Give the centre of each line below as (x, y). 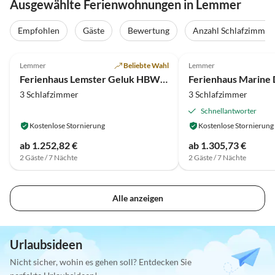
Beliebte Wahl (146, 65)
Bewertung (149, 31)
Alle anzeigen (137, 198)
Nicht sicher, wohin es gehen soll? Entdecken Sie (101, 262)
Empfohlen (39, 31)
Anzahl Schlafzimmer (233, 31)
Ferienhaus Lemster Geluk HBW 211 (164, 79)
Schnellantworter (228, 110)
